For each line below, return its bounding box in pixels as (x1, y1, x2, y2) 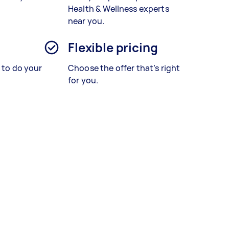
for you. (68, 75, 99, 86)
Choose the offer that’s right (68, 62, 180, 74)
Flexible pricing (68, 39, 158, 56)
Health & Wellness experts (68, 3, 169, 15)
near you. (68, 15, 105, 27)
